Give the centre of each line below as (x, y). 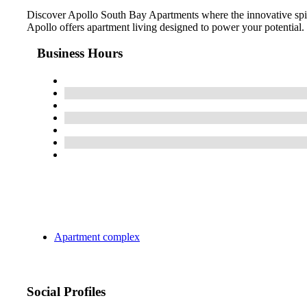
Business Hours (80, 53)
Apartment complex (97, 237)
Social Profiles (66, 292)
